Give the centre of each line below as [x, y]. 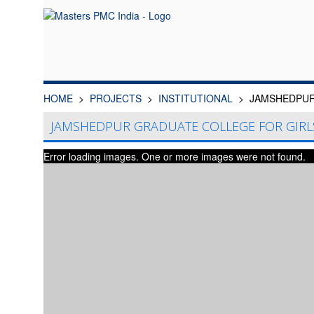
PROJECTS [116, 98]
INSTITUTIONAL [196, 98]
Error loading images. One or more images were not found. [175, 156]
